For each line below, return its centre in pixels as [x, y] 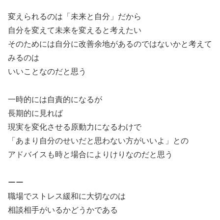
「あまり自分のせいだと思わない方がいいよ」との [98, 141]
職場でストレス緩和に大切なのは [67, 196]
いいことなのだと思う [47, 72]
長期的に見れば [35, 113]
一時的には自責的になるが [55, 100]
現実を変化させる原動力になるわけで [75, 127]
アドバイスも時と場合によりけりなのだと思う [90, 155]
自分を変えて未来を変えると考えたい [75, 30]
